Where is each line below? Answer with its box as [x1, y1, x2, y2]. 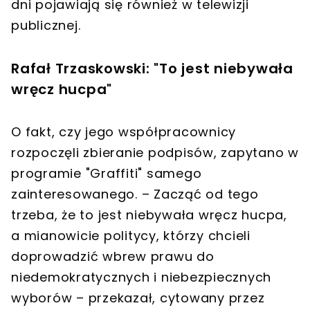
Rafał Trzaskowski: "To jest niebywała [11, 58, 293, 78]
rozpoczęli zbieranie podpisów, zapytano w [11, 143, 299, 161]
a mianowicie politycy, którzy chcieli [11, 226, 250, 244]
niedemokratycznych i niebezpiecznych [11, 268, 271, 286]
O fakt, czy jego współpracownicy [11, 122, 236, 140]
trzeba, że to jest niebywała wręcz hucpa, [11, 206, 287, 224]
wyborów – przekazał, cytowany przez [11, 289, 265, 307]
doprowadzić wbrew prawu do [11, 247, 215, 265]
